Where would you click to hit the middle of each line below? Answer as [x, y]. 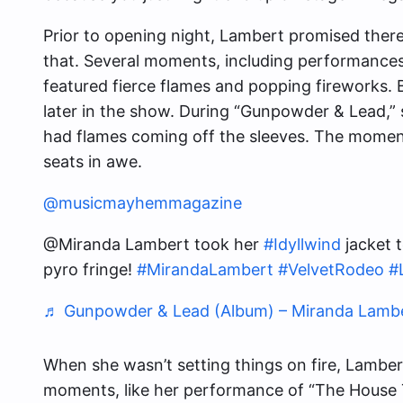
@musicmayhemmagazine [143, 203]
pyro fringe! [90, 270]
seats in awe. [93, 162]
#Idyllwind [302, 245]
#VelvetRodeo [331, 270]
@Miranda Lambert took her [153, 245]
